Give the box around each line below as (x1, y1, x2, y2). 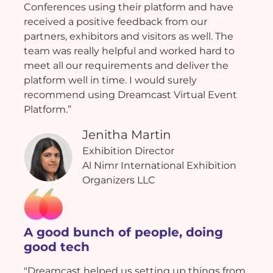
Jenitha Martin (82, 127, 171, 143)
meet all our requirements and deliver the (24, 60, 229, 72)
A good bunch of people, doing (24, 224, 223, 239)
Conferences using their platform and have (24, 1, 233, 13)
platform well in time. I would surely (24, 74, 197, 87)
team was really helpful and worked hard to (24, 45, 235, 57)
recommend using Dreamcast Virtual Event (24, 89, 237, 101)
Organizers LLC (82, 174, 155, 186)
